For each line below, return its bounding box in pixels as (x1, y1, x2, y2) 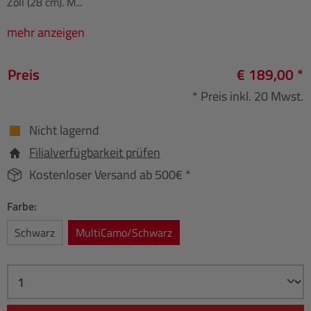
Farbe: (7, 198, 37, 215)
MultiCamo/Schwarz (76, 224, 172, 242)
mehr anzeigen (7, 23, 85, 42)
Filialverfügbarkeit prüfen (29, 143, 160, 162)
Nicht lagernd (29, 121, 99, 140)
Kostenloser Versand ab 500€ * (29, 165, 191, 185)
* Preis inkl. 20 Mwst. (192, 87, 303, 106)
